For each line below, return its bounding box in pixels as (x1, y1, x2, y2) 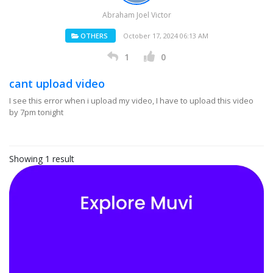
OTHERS (78, 31, 108, 40)
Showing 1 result (9, 153, 74, 165)
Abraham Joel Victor (102, 10, 171, 20)
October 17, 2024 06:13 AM (122, 31, 208, 40)
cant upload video (9, 76, 105, 91)
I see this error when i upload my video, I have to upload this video (9, 95, 253, 106)
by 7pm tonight (9, 107, 63, 118)
